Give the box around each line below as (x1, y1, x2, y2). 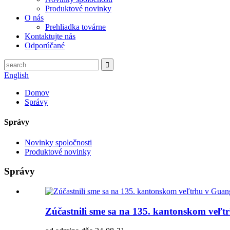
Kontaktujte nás (25, 32, 75, 41)
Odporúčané (25, 41, 65, 50)
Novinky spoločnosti (25, 138, 92, 147)
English (4, 71, 29, 80)
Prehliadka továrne (45, 23, 106, 31)
